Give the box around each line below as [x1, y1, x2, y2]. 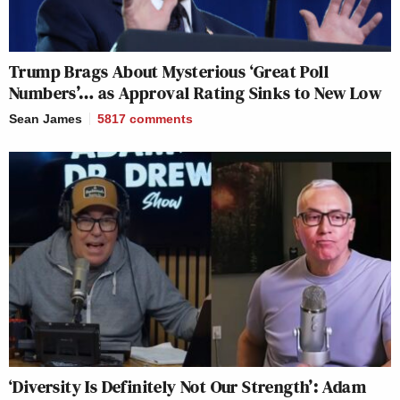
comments [129, 112, 193, 127]
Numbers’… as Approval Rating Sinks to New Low [9, 80, 381, 106]
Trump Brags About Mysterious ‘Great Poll [9, 59, 329, 85]
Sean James [9, 112, 82, 127]
